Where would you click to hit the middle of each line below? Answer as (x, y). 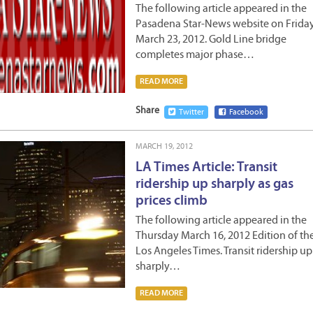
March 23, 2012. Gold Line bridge (211, 40)
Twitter (191, 112)
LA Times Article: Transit (206, 168)
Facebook (246, 112)
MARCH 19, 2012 (164, 147)
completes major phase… (195, 55)
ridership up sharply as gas (214, 184)
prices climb (172, 201)
